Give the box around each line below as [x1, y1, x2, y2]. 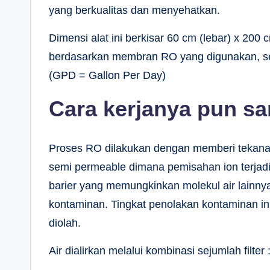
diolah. [49, 217, 81, 230]
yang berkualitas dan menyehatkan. [49, 4, 220, 17]
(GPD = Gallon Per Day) [49, 69, 172, 82]
